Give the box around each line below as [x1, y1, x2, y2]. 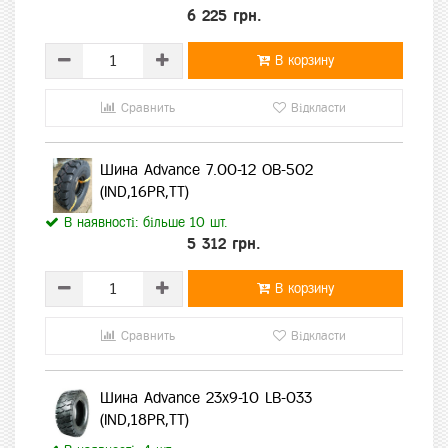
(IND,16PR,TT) [100, 183, 189, 201]
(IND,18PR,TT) [100, 411, 189, 429]
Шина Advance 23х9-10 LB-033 [100, 389, 312, 407]
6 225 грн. [186, 7, 262, 25]
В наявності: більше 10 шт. [59, 215, 227, 231]
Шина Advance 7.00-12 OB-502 [100, 161, 313, 179]
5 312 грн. [187, 235, 261, 253]
